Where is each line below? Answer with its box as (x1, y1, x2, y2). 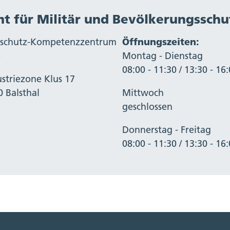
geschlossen (122, 101, 172, 113)
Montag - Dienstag (122, 50, 203, 62)
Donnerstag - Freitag (122, 124, 211, 136)
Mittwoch (122, 87, 164, 99)
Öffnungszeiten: (122, 36, 199, 48)
